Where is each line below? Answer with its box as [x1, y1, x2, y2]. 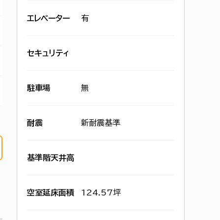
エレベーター [27, 14, 70, 22]
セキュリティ [27, 49, 69, 57]
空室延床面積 [27, 189, 74, 196]
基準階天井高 [27, 154, 74, 162]
